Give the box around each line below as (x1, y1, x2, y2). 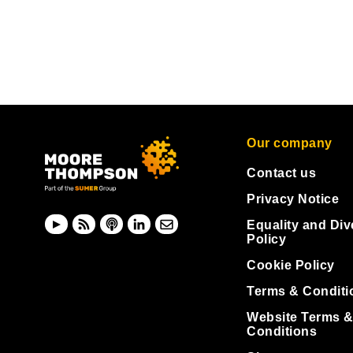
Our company (247, 136, 333, 150)
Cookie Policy (247, 258, 335, 273)
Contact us (247, 166, 316, 180)
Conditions (247, 325, 317, 339)
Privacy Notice (247, 192, 339, 206)
